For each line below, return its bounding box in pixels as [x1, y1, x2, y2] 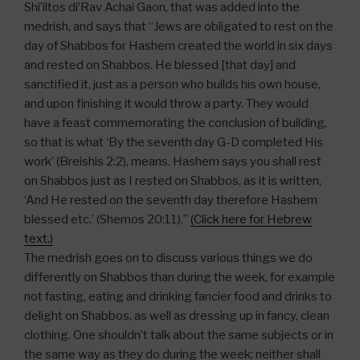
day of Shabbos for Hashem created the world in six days [24, 39, 333, 54]
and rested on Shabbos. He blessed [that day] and [24, 58, 296, 73]
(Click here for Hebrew [190, 212, 312, 227]
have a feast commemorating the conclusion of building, [24, 116, 327, 131]
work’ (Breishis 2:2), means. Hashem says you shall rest [24, 154, 321, 170]
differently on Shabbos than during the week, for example [24, 270, 335, 285]
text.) [24, 231, 53, 247]
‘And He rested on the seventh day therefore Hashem [24, 193, 317, 208]
